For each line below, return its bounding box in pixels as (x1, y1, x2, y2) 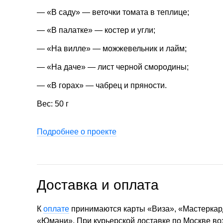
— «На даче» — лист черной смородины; (37, 62, 189, 71)
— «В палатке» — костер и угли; (37, 26, 155, 35)
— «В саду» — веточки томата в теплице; (37, 7, 189, 16)
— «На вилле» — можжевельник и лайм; (37, 44, 187, 53)
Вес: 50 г (37, 99, 69, 108)
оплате (43, 205, 69, 214)
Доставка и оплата (37, 177, 159, 193)
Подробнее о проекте (37, 127, 116, 136)
